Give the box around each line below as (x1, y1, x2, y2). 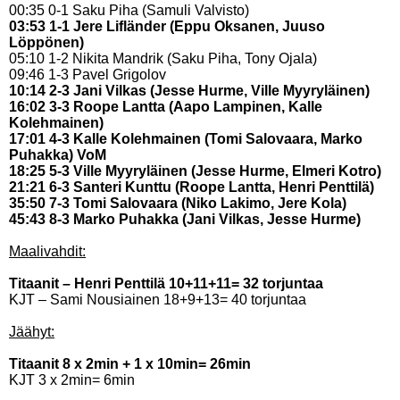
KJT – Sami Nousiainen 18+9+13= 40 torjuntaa (9, 292, 306, 307)
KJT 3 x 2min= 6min (9, 372, 135, 387)
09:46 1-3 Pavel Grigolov (9, 67, 166, 82)
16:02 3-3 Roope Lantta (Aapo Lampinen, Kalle (9, 99, 322, 114)
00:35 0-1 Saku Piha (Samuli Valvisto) (9, 3, 249, 18)
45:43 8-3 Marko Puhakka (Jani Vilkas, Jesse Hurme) (9, 212, 361, 227)
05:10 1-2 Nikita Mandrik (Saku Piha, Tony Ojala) (9, 51, 317, 66)
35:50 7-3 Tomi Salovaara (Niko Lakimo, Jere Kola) (9, 196, 346, 211)
